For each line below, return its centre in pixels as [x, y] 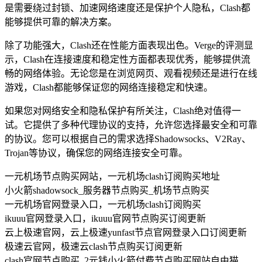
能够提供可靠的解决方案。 [61, 22]
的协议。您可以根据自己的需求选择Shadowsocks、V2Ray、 [128, 139]
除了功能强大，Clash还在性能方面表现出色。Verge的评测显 [129, 45]
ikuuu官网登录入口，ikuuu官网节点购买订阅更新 [105, 218]
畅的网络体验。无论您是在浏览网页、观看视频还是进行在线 [131, 73]
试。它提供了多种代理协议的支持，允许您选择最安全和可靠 [131, 125]
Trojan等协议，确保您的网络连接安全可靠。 [96, 153]
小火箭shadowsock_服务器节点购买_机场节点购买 [107, 190]
